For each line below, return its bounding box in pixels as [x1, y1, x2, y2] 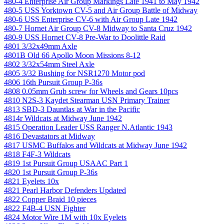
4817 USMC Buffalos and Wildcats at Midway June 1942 [4, 140, 187, 149]
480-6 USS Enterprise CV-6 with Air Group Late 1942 [4, 14, 177, 23]
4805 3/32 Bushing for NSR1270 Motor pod [4, 68, 145, 77]
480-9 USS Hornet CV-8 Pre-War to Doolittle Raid [4, 32, 165, 41]
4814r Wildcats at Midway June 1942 [4, 113, 122, 122]
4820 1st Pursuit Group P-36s [4, 167, 97, 176]
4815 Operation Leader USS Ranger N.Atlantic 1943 [4, 122, 172, 131]
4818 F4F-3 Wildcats [4, 149, 70, 158]
